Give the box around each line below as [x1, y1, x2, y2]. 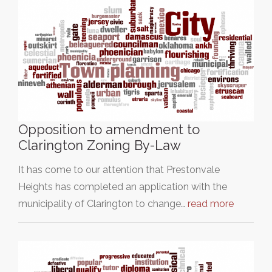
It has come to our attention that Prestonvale [18, 164, 220, 175]
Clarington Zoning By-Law [18, 137, 181, 153]
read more [188, 198, 234, 209]
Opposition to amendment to [18, 121, 200, 137]
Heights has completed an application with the [18, 181, 227, 192]
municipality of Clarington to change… [18, 198, 188, 209]
